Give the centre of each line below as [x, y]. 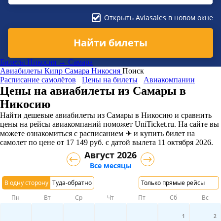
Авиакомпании [169, 79]
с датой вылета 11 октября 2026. [158, 142]
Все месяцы [110, 165]
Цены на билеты [110, 79]
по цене [41, 142]
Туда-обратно [72, 183]
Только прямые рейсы [173, 183]
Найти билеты [110, 43]
